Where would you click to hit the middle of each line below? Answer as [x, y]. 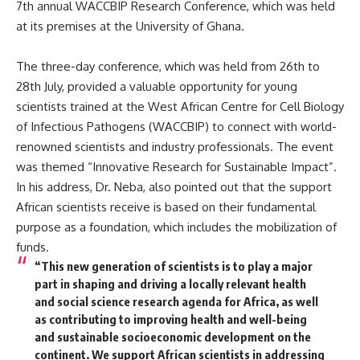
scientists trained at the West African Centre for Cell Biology [180, 106]
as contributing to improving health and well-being [170, 319]
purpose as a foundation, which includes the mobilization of [176, 227]
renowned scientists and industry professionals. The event [175, 146]
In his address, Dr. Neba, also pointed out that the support [174, 186]
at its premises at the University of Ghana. [130, 26]
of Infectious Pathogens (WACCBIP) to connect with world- [176, 126]
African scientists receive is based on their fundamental [166, 207]
